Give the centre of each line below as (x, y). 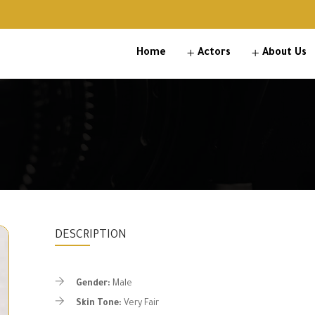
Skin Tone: (98, 304)
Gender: (93, 284)
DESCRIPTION (90, 236)
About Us (284, 53)
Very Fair (141, 304)
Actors (214, 53)
